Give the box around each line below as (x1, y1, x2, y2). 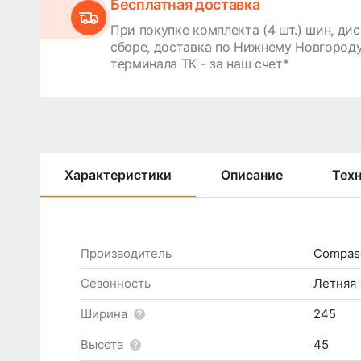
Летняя (313, 276, 356, 292)
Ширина (81, 306, 127, 322)
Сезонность (81, 276, 151, 292)
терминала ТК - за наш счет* (110, 55, 289, 72)
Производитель (81, 245, 172, 261)
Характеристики (64, 166, 172, 183)
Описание (221, 166, 283, 183)
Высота (81, 337, 123, 353)
